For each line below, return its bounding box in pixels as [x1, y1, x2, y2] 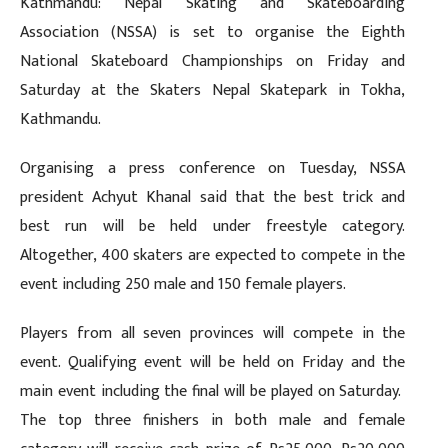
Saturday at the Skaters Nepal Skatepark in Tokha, [20, 76, 406, 104]
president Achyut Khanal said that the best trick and [20, 183, 406, 211]
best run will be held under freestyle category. [20, 212, 406, 240]
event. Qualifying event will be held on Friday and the [20, 348, 406, 376]
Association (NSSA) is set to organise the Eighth [20, 18, 406, 46]
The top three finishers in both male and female [20, 406, 406, 434]
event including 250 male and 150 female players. [20, 270, 346, 298]
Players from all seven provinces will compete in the [20, 319, 406, 347]
